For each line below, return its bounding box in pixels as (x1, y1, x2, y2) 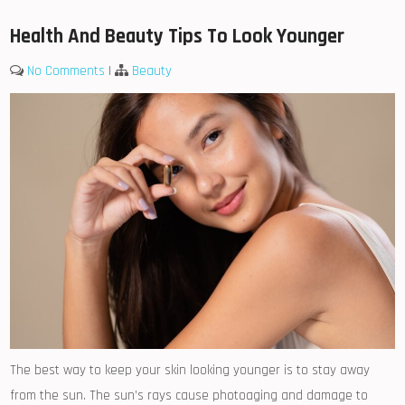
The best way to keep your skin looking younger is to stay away (10, 362, 371, 380)
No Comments (27, 61, 106, 80)
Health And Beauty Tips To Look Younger (10, 23, 345, 50)
